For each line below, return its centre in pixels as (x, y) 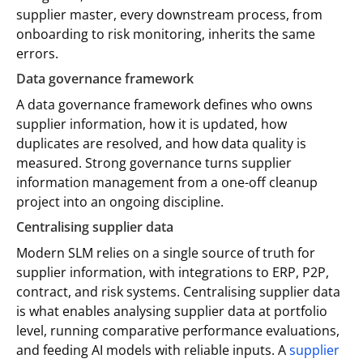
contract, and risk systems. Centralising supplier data (178, 292)
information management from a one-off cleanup (167, 183)
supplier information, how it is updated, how (152, 124)
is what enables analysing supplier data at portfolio (172, 312)
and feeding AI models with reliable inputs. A (153, 350)
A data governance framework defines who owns (164, 105)
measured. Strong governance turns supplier (154, 163)
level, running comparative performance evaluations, (178, 331)
